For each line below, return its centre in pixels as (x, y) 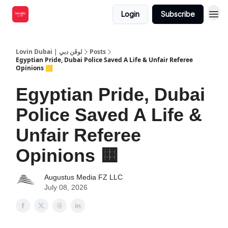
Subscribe (178, 14)
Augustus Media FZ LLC (83, 177)
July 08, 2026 (66, 187)
